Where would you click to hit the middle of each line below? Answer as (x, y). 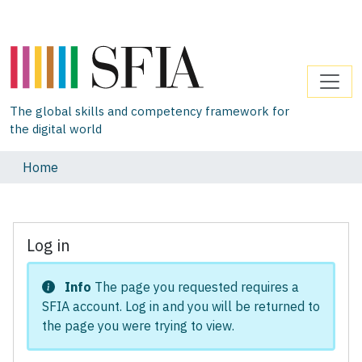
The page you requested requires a (195, 286)
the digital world (56, 128)
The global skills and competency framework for (149, 111)
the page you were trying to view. (138, 325)
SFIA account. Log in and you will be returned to (181, 306)
